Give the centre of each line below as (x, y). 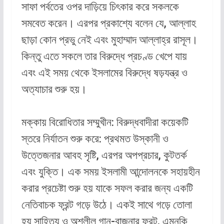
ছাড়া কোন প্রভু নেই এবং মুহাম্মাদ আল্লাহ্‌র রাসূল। (109, 40)
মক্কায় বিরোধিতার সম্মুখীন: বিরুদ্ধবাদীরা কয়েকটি (105, 122)
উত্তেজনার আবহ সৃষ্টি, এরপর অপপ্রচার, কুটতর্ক (104, 155)
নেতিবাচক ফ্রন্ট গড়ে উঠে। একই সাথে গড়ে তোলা (106, 205)
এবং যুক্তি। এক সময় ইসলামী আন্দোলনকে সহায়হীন (110, 172)
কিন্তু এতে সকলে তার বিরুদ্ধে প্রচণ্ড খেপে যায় (104, 56)
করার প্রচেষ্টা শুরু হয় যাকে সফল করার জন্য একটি (107, 188)
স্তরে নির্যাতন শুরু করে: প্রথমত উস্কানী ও (95, 139)
